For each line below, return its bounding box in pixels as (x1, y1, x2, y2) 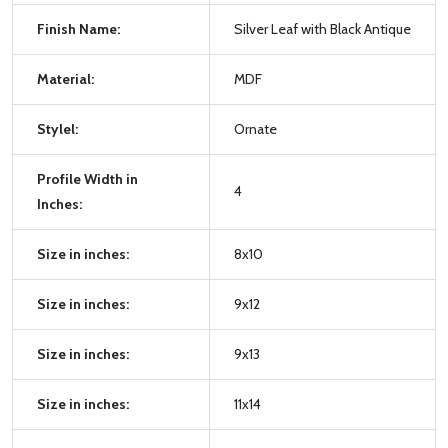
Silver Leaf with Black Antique (234, 19, 411, 38)
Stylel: (37, 119, 78, 138)
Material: (37, 69, 94, 88)
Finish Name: (37, 19, 120, 38)
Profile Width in (37, 169, 138, 188)
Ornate (234, 119, 277, 138)
